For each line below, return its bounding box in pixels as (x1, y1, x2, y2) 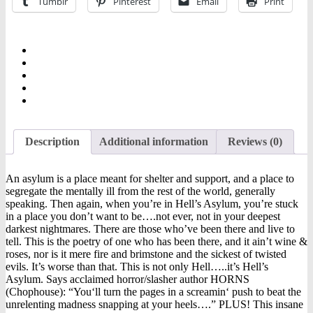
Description (25, 136, 80, 148)
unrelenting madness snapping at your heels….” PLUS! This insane (6, 298, 303, 311)
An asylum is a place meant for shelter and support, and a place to (6, 173, 294, 185)
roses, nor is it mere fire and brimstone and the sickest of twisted (6, 248, 286, 261)
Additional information (99, 136, 208, 148)
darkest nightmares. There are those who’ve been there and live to (6, 223, 295, 235)
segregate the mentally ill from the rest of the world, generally (6, 185, 275, 198)
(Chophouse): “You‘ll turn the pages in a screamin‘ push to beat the (6, 286, 301, 298)
